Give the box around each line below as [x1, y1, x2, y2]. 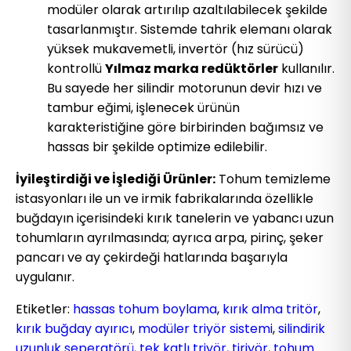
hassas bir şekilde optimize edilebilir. [47, 138, 267, 157]
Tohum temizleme [215, 170, 331, 189]
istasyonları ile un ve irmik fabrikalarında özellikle [16, 190, 313, 208]
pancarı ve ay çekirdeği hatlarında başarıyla [16, 248, 288, 267]
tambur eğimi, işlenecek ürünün [47, 99, 240, 118]
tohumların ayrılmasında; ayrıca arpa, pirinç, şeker [16, 229, 324, 248]
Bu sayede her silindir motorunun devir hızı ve [47, 79, 322, 98]
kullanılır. [278, 60, 335, 78]
